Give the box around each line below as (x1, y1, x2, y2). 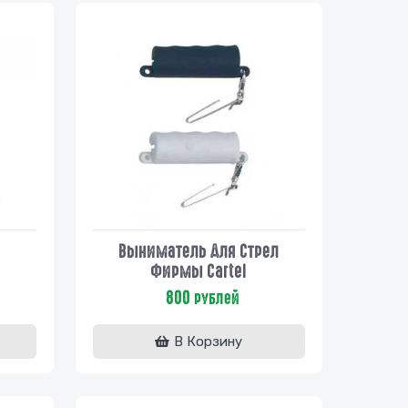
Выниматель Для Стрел (118, 240, 280, 261)
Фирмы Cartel (150, 260, 248, 281)
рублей (189, 289, 240, 308)
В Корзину (174, 332, 243, 350)
